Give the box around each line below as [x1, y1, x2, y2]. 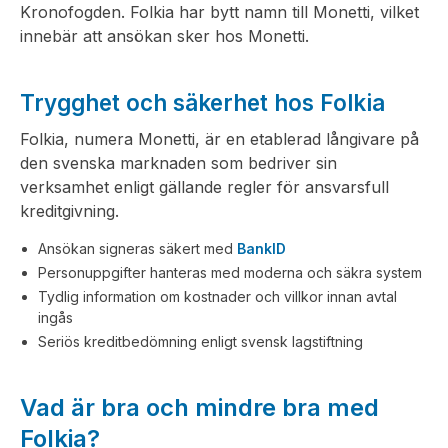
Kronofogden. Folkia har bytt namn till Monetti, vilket [20, 2, 419, 22]
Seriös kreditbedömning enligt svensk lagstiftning [38, 333, 363, 350]
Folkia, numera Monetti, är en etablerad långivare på [20, 129, 419, 149]
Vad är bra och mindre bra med [20, 393, 379, 422]
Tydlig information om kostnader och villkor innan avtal [38, 288, 397, 305]
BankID [237, 240, 286, 257]
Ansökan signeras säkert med [38, 240, 237, 257]
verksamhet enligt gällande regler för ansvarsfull [20, 177, 389, 197]
